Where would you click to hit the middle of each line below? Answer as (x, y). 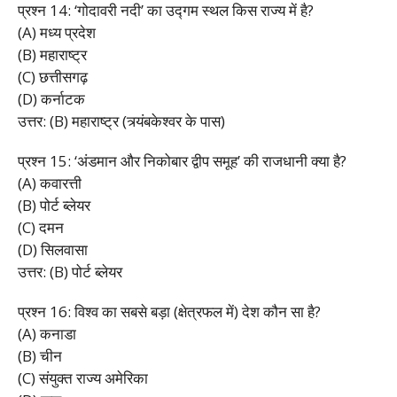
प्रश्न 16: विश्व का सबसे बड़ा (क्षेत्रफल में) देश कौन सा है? (169, 311)
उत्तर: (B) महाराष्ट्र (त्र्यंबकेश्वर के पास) (121, 121)
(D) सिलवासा (53, 249)
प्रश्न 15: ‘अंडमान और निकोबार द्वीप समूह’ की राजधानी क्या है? (182, 160)
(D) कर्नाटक (51, 98)
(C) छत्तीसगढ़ (53, 76)
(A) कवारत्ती (50, 183)
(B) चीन (40, 355)
